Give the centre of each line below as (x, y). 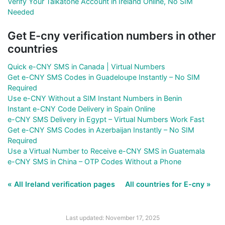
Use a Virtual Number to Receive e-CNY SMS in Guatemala (106, 151)
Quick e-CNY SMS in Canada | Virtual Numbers (86, 66)
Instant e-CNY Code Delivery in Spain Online (81, 108)
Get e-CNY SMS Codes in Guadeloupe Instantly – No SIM (104, 77)
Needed (21, 12)
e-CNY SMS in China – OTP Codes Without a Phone (94, 161)
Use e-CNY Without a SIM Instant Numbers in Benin (95, 98)
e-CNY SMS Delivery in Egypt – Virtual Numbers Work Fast (106, 119)
